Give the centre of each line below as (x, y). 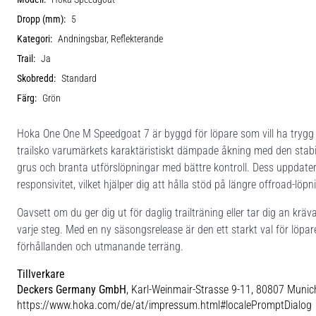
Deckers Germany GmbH (72, 289)
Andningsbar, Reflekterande (110, 39)
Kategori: (35, 39)
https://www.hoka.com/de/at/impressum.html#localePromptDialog (164, 305)
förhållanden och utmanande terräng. (100, 246)
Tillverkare (41, 274)
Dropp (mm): (41, 19)
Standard (79, 78)
